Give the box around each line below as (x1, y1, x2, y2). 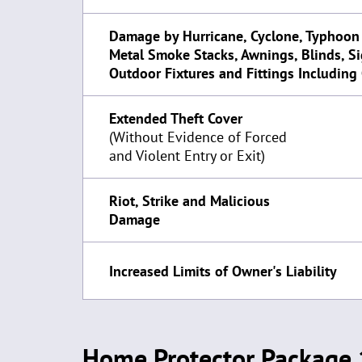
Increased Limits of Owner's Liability (109, 261, 337, 280)
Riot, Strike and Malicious (109, 192, 270, 210)
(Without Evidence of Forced (109, 128, 287, 146)
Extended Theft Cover (109, 109, 242, 128)
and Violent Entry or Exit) (109, 146, 265, 165)
